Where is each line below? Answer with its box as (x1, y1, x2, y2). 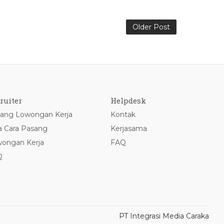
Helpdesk (110, 95, 146, 105)
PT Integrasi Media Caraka (119, 211, 209, 220)
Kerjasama (110, 124, 147, 133)
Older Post (132, 22, 170, 31)
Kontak (110, 110, 136, 119)
